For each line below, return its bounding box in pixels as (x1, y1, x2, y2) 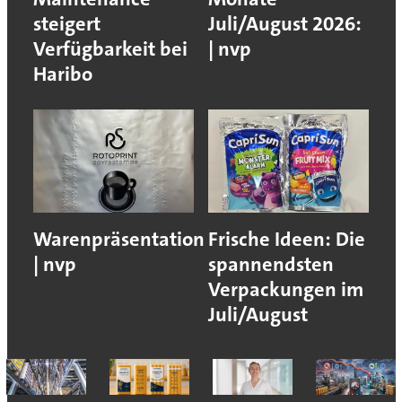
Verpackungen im (208, 276, 363, 303)
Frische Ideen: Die (208, 226, 365, 253)
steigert (32, 11, 100, 38)
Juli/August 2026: (208, 11, 362, 38)
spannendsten (208, 251, 334, 278)
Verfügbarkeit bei (32, 36, 188, 63)
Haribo (32, 61, 92, 88)
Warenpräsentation (32, 226, 205, 253)
